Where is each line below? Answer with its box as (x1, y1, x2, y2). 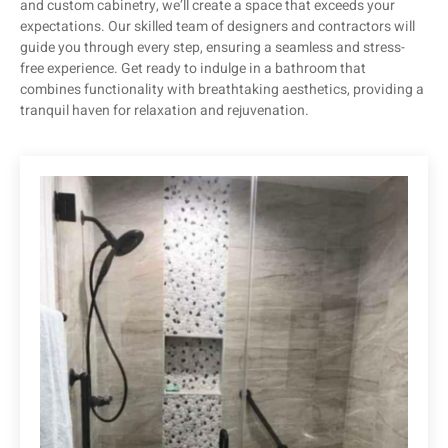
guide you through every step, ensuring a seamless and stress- (20, 37, 405, 59)
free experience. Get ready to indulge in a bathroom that (20, 58, 366, 80)
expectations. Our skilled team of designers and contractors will (20, 16, 415, 38)
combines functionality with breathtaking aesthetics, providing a (20, 79, 424, 101)
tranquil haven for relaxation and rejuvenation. (20, 100, 309, 122)
